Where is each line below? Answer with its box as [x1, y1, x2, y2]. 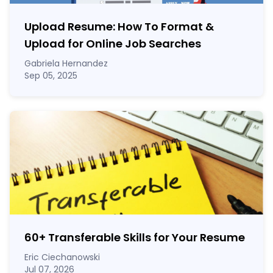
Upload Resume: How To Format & [24, 18, 214, 34]
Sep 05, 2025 [24, 69, 77, 82]
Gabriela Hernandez [24, 57, 108, 69]
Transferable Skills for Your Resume [46, 229, 245, 245]
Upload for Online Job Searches [24, 35, 201, 51]
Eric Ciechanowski [24, 250, 100, 263]
